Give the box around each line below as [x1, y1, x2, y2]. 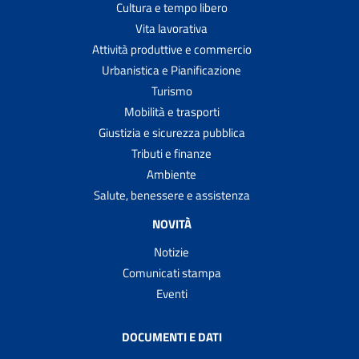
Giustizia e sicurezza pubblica [98, 123, 245, 143]
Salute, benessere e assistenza [93, 186, 250, 205]
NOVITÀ [151, 215, 192, 234]
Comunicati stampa [122, 264, 221, 283]
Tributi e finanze [131, 144, 212, 163]
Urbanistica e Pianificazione [102, 61, 241, 80]
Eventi [155, 284, 188, 304]
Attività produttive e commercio [91, 40, 252, 59]
